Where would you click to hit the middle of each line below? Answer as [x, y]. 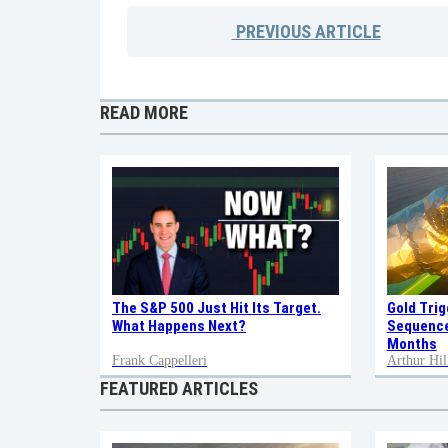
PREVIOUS [271, 32]
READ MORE [144, 113]
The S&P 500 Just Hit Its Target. [216, 307]
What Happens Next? [179, 325]
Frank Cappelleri [159, 360]
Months [411, 343]
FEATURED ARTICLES [179, 388]
